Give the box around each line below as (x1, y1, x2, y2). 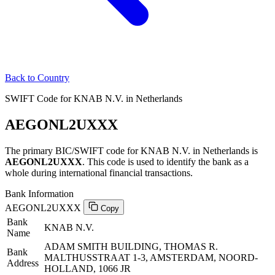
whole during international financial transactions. (5, 167, 193, 178)
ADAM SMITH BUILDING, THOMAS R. (44, 241, 218, 252)
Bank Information (5, 188, 74, 199)
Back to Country (5, 72, 69, 83)
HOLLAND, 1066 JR (44, 263, 131, 274)
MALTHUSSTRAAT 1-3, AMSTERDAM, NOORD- (44, 252, 258, 263)
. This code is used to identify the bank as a (82, 156, 249, 167)
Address (7, 257, 39, 268)
